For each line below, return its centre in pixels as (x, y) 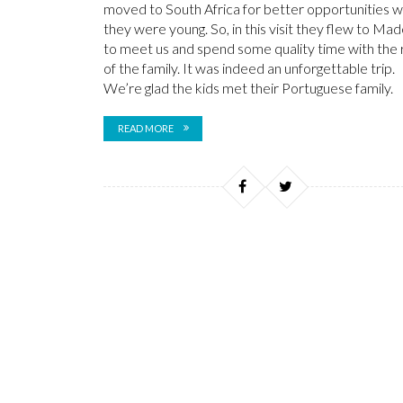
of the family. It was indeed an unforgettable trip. (249, 68)
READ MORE (146, 129)
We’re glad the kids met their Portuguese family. (248, 88)
